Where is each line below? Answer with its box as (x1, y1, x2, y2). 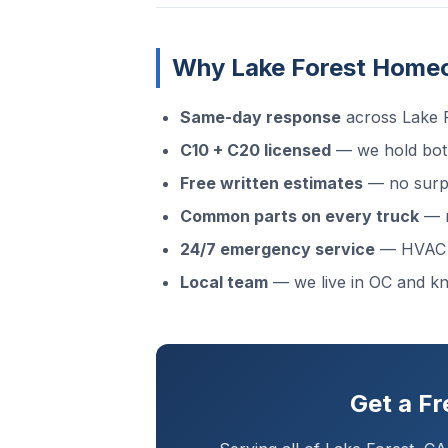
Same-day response (180, 107, 341, 127)
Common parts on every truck (180, 206, 419, 226)
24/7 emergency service (180, 239, 375, 259)
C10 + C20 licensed (180, 140, 331, 160)
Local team (180, 272, 268, 292)
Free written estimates (180, 173, 363, 193)
